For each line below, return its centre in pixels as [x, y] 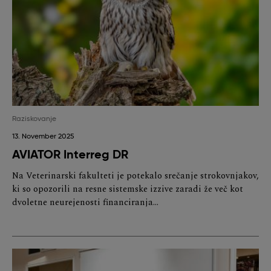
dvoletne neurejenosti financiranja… [85, 203]
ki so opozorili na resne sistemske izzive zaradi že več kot [128, 190]
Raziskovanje [34, 119]
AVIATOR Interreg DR [70, 155]
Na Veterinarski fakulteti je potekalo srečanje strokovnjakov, [135, 176]
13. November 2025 [43, 137]
